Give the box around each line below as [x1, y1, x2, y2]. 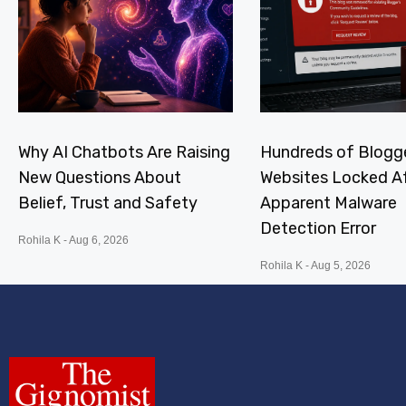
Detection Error [259, 217, 376, 238]
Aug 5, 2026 [308, 258, 371, 272]
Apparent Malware [259, 192, 397, 213]
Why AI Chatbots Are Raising [18, 141, 230, 162]
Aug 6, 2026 [67, 233, 129, 246]
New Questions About [18, 167, 181, 188]
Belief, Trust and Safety [18, 192, 198, 213]
